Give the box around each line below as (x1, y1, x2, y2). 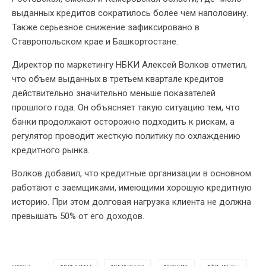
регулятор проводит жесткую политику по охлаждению (12, 131, 240, 142)
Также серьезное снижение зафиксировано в (12, 22, 199, 33)
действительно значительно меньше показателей (12, 88, 216, 99)
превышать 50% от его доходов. (12, 211, 144, 222)
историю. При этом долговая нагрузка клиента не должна (12, 197, 251, 208)
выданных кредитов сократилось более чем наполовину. (12, 8, 248, 19)
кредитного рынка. (12, 145, 90, 156)
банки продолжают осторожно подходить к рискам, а (12, 116, 235, 128)
